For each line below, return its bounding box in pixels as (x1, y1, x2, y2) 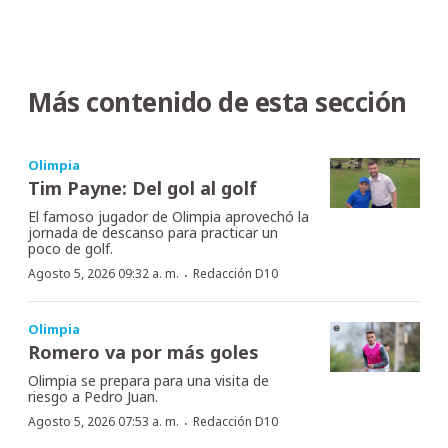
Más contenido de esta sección (28, 83, 407, 120)
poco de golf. (28, 238, 113, 258)
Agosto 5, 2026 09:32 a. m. (28, 264, 179, 282)
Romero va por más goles (28, 339, 259, 364)
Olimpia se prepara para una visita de (28, 370, 269, 390)
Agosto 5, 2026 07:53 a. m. (28, 412, 179, 430)
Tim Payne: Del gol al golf (28, 175, 257, 200)
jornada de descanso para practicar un (28, 222, 278, 242)
